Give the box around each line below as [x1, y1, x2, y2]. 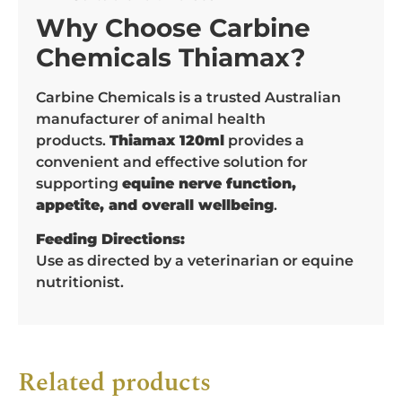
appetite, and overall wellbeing [36, 196, 274, 214]
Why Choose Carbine [36, 12, 310, 43]
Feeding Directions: [36, 231, 185, 249]
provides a [224, 131, 304, 149]
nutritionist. [36, 274, 124, 292]
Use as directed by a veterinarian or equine [36, 252, 354, 270]
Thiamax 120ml [109, 131, 224, 149]
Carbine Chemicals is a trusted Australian [36, 88, 341, 106]
